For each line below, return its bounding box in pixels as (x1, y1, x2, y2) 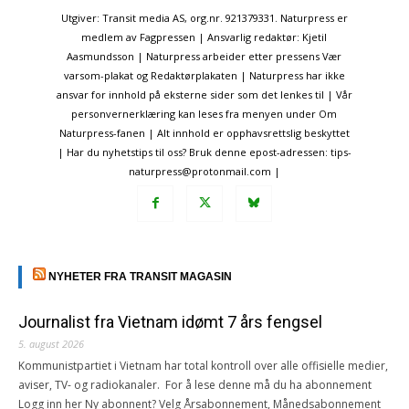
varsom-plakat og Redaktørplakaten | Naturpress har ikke (63, 68, 345, 83)
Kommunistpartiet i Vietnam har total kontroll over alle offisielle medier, (18, 358, 388, 374)
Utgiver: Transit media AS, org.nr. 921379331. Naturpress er (60, 11, 348, 26)
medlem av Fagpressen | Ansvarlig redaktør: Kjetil (81, 30, 328, 45)
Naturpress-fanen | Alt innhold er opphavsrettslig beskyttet (58, 126, 350, 141)
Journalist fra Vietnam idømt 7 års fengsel (18, 312, 322, 332)
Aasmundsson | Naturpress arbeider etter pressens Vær (67, 49, 342, 64)
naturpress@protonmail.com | (128, 164, 280, 179)
